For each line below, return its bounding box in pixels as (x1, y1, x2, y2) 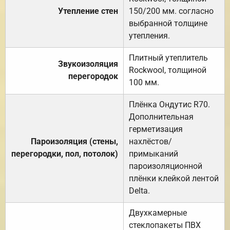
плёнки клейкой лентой (129, 173, 219, 183)
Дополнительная (129, 111, 194, 122)
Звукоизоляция (58, 59, 118, 69)
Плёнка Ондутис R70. (129, 99, 210, 109)
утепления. (129, 30, 170, 41)
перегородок (68, 71, 118, 81)
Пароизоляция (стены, (31, 136, 118, 146)
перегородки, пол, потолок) (11, 148, 118, 159)
